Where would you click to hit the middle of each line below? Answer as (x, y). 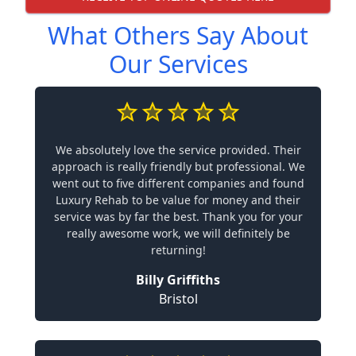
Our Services (178, 64)
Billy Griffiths (178, 279)
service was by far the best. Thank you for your (178, 216)
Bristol (178, 298)
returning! (178, 250)
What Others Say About (178, 35)
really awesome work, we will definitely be (178, 233)
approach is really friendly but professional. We (178, 166)
